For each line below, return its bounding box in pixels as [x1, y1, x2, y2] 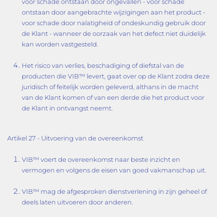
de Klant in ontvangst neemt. [22, 104, 113, 112]
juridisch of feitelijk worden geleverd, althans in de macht [22, 83, 199, 91]
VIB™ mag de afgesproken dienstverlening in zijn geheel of [22, 187, 207, 195]
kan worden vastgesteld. [22, 40, 98, 48]
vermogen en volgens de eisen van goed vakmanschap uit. [22, 166, 206, 174]
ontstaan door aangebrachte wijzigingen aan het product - [22, 8, 205, 16]
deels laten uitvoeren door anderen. [22, 198, 133, 206]
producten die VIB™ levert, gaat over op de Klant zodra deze [22, 72, 210, 80]
